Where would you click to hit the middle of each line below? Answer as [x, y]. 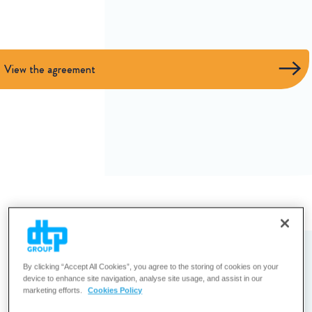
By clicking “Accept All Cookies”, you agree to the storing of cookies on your [151, 266]
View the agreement [50, 69]
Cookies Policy [115, 290]
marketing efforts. [54, 290]
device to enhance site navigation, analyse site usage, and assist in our [143, 278]
